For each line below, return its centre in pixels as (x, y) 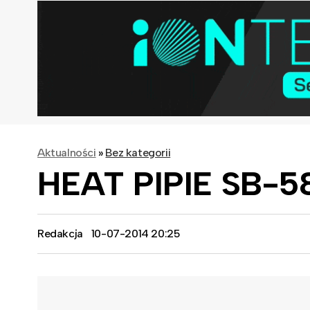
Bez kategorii (138, 152)
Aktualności (67, 152)
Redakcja (60, 233)
